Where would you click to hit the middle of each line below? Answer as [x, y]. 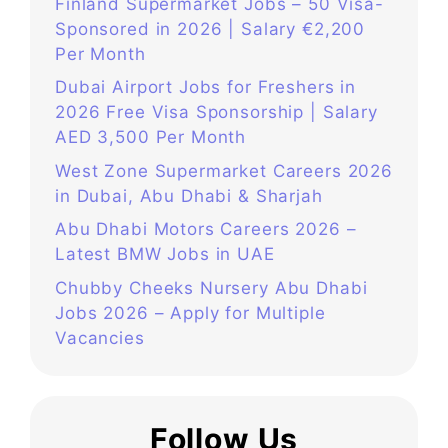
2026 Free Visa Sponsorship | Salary [216, 112]
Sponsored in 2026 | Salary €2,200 [210, 28]
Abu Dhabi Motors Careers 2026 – [206, 229]
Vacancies [100, 337]
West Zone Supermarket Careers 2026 [224, 170]
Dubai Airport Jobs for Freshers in [205, 87]
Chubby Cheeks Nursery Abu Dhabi [211, 287]
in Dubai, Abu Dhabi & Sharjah [189, 195]
